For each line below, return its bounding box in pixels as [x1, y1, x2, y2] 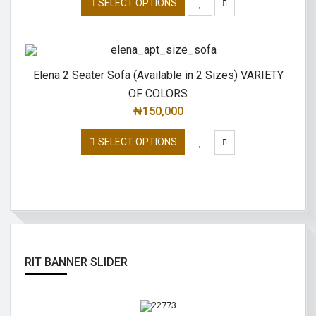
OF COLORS [128, 87, 188, 101]
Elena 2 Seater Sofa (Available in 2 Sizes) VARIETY [32, 68, 284, 83]
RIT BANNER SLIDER [25, 255, 128, 269]
